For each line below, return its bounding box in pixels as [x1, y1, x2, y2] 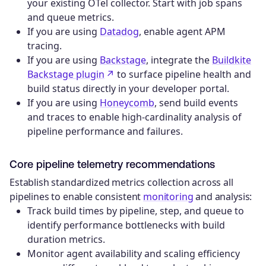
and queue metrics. [27, 11, 114, 24]
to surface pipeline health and [114, 68, 251, 81]
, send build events [154, 96, 238, 110]
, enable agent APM [139, 25, 226, 39]
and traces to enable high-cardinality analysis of [27, 110, 242, 124]
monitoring [143, 189, 194, 203]
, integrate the [146, 53, 212, 67]
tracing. [27, 39, 62, 53]
